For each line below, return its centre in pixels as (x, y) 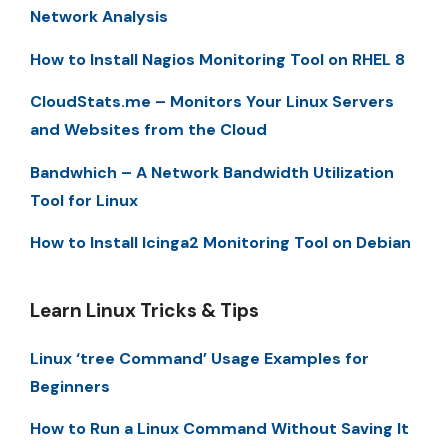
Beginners (70, 386)
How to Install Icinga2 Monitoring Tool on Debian (220, 242)
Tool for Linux (84, 200)
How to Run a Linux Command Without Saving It (219, 429)
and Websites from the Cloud (148, 130)
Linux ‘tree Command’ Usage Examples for (199, 358)
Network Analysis (99, 17)
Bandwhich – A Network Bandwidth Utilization (212, 172)
